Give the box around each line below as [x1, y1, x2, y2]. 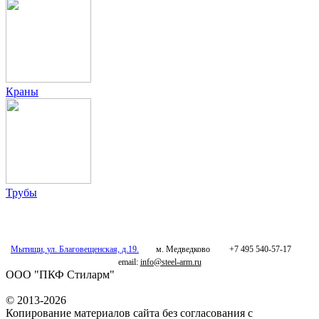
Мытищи [11, 244, 43, 255]
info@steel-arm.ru [140, 257, 202, 268]
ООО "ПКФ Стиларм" [6, 268, 115, 281]
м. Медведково [139, 244, 212, 255]
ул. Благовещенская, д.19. [47, 244, 139, 255]
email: [117, 257, 140, 268]
